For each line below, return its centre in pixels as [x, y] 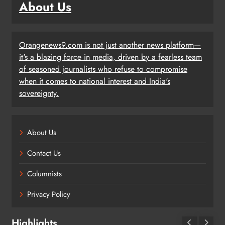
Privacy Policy [49, 194]
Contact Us [44, 153]
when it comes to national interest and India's [95, 81]
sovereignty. [39, 93]
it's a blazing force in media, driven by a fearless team [110, 57]
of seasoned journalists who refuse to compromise [103, 69]
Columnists [44, 174]
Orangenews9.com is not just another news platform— [110, 45]
